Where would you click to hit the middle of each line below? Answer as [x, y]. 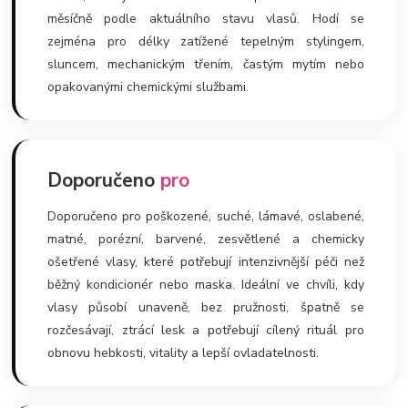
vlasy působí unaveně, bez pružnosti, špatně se [206, 307]
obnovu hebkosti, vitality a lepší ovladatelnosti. [184, 352]
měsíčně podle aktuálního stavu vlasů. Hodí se [206, 18]
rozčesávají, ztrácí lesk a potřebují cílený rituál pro [206, 330]
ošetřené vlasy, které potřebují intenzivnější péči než [206, 261]
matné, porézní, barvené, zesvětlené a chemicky [206, 239]
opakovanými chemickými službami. [148, 87]
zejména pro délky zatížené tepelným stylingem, [206, 41]
